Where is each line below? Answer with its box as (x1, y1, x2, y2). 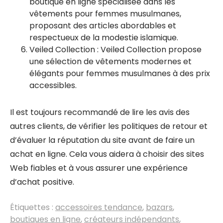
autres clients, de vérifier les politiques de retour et (10, 120, 208, 132)
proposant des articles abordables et (29, 20, 176, 31)
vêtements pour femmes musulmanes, (29, 8, 181, 19)
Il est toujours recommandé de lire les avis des (10, 107, 190, 118)
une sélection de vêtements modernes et (29, 56, 192, 67)
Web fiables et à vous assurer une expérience (10, 162, 188, 174)
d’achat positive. (10, 176, 74, 188)
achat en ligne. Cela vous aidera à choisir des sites (10, 148, 204, 160)
